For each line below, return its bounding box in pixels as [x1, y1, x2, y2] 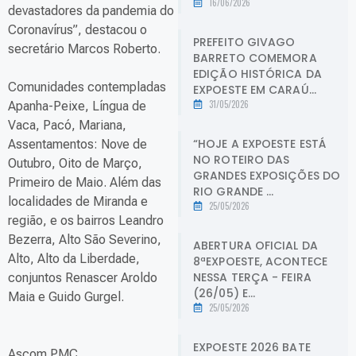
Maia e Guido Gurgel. [8, 289, 124, 304]
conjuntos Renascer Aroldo [8, 270, 157, 285]
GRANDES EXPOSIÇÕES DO [193, 167, 341, 184]
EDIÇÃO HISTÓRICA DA [193, 65, 322, 82]
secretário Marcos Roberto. [8, 41, 161, 56]
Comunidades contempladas [8, 79, 166, 95]
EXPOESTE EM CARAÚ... [193, 81, 317, 98]
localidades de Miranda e [8, 194, 148, 209]
